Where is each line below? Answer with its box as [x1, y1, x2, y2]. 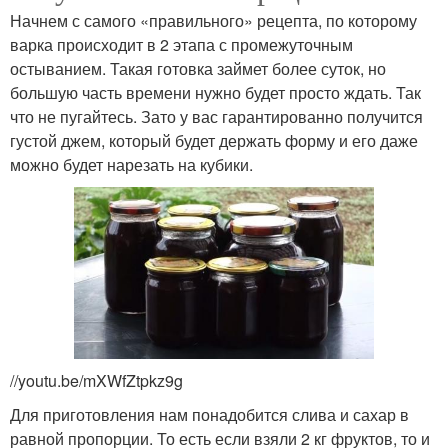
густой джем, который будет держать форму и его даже [10, 129, 418, 152]
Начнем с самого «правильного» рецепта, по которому [10, 9, 417, 32]
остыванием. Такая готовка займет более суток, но [10, 57, 386, 80]
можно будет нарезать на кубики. [10, 153, 253, 176]
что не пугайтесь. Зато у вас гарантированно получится [10, 105, 423, 128]
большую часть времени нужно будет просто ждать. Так [10, 81, 421, 104]
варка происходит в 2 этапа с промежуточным [10, 33, 353, 56]
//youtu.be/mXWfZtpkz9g [10, 368, 183, 392]
